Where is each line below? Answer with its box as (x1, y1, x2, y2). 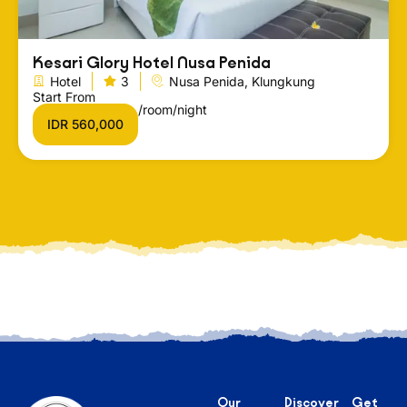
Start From (33, 88, 95, 104)
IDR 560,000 (47, 115, 124, 132)
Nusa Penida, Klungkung (169, 73, 315, 89)
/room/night (138, 101, 207, 117)
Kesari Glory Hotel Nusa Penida (33, 52, 271, 73)
